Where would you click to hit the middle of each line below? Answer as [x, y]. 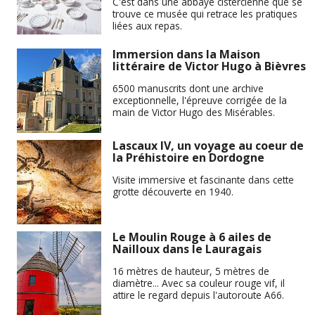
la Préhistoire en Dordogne [188, 158]
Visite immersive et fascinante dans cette [203, 180]
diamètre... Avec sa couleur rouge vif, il [199, 283]
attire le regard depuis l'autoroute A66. [198, 295]
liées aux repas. [147, 25]
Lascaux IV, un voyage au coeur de [208, 146]
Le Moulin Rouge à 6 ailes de [192, 237]
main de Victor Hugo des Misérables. [194, 112]
